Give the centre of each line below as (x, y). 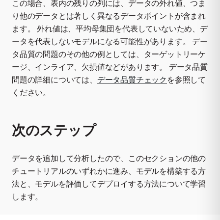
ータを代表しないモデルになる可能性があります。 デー (110, 41)
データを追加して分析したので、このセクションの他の (109, 158)
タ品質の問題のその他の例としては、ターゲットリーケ (109, 54)
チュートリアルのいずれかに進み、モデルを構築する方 (109, 171)
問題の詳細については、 (55, 80)
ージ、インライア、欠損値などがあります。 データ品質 (110, 67)
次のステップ (54, 129)
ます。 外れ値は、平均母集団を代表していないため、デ (110, 29)
